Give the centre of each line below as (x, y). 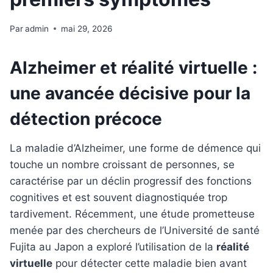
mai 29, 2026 (87, 28)
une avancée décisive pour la (130, 93)
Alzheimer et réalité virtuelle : (133, 67)
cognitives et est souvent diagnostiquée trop (119, 197)
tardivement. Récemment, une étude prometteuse (132, 214)
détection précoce (86, 119)
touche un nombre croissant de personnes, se (122, 164)
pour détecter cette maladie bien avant (150, 263)
